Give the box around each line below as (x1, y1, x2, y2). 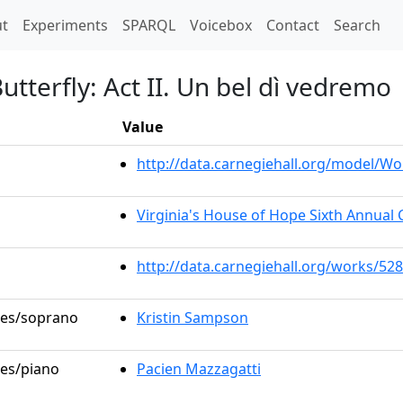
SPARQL (122, 15, 175, 35)
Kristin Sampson (137, 308, 248, 327)
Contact (266, 15, 319, 35)
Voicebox (190, 15, 252, 35)
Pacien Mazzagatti (137, 359, 261, 379)
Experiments (22, 15, 108, 35)
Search (334, 15, 381, 35)
